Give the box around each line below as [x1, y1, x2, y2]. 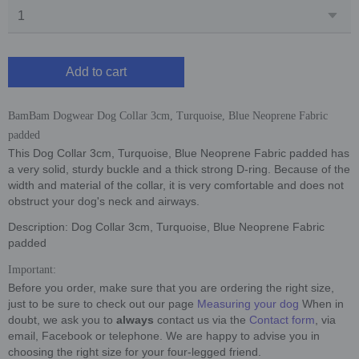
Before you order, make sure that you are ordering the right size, [8, 280, 334, 294]
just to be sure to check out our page [8, 296, 197, 310]
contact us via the [154, 313, 249, 326]
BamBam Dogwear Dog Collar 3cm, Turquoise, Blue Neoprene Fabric [8, 109, 328, 122]
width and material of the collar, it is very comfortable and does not [8, 178, 344, 192]
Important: [8, 263, 56, 276]
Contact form [249, 313, 315, 326]
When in [299, 296, 344, 310]
